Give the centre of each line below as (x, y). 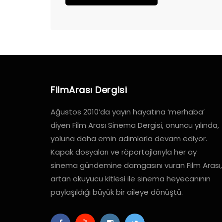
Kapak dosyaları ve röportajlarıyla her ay (124, 152)
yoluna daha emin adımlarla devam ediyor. (129, 139)
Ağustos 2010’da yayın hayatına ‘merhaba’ (128, 112)
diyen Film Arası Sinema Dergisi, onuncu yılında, (135, 125)
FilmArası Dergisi (89, 90)
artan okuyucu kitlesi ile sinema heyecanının (131, 179)
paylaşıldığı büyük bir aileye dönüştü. (117, 192)
